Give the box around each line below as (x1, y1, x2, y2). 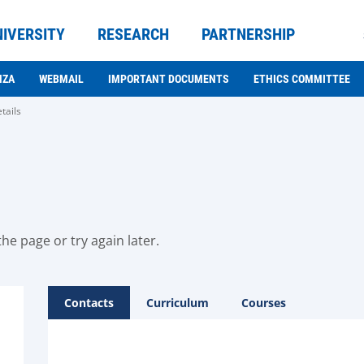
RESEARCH (97, 24, 169, 44)
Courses (241, 295, 286, 310)
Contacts (64, 295, 114, 310)
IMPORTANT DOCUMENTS (108, 72, 229, 85)
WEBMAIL (39, 72, 84, 85)
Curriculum (146, 295, 209, 310)
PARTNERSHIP (201, 24, 295, 44)
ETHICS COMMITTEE (253, 72, 350, 85)
